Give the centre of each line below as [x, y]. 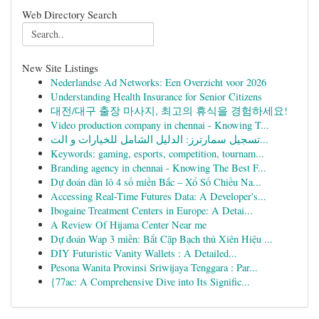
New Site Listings [60, 68]
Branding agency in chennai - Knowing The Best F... [158, 168]
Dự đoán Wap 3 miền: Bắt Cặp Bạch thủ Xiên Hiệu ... [162, 239]
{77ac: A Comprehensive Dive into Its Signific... [150, 282]
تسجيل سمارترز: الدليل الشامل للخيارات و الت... [264, 139]
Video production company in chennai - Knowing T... [160, 125]
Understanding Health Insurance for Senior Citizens [156, 96]
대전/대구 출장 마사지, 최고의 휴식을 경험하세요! [169, 111]
